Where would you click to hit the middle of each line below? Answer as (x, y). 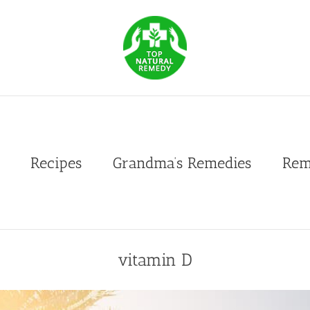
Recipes (56, 163)
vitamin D (155, 259)
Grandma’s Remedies (182, 163)
